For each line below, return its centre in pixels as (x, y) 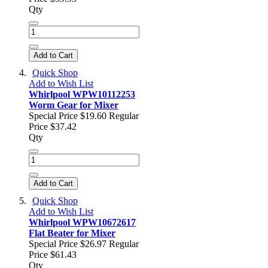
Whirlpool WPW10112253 (82, 95)
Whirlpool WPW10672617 (82, 223)
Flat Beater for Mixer (72, 233)
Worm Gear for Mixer (74, 105)
